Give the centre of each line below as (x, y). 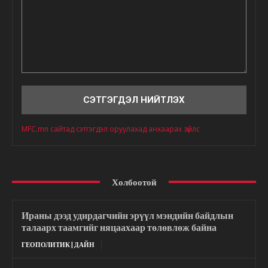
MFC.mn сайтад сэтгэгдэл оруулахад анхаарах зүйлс (111, 129)
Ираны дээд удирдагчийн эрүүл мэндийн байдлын (127, 215)
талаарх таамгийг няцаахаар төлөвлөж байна (119, 227)
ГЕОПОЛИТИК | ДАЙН (58, 244)
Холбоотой (134, 182)
